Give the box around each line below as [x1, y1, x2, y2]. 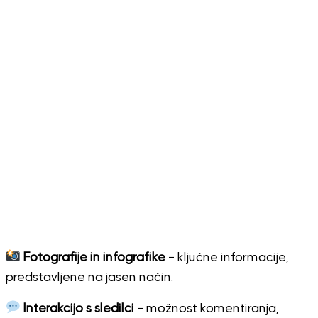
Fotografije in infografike [23, 251, 166, 264]
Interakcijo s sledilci [23, 302, 135, 315]
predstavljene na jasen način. [5, 270, 173, 284]
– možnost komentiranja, [134, 302, 279, 315]
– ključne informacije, [165, 251, 289, 264]
